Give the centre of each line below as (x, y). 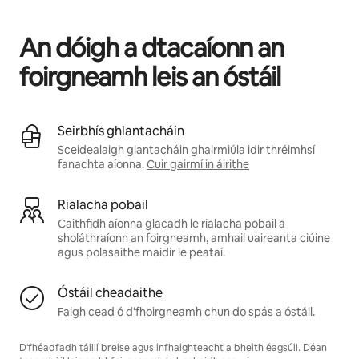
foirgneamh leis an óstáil (150, 76)
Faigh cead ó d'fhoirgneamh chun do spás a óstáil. (186, 311)
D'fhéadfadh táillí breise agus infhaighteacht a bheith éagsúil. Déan (173, 347)
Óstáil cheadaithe (110, 292)
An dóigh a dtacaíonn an (151, 47)
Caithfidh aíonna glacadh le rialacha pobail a (171, 223)
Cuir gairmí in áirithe (198, 164)
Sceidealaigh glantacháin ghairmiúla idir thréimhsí (186, 149)
